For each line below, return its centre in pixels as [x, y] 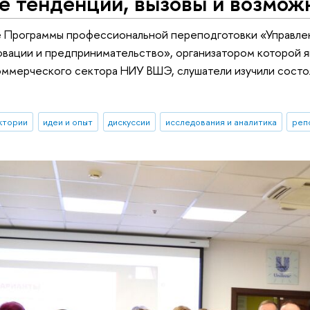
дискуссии [129, 122]
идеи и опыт [68, 122]
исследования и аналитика [221, 122]
